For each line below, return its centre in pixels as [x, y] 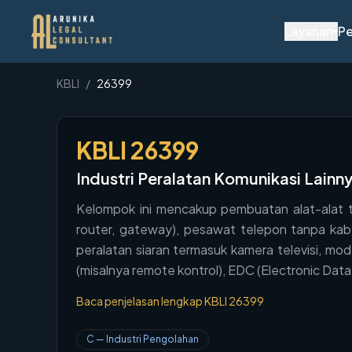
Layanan [309, 31]
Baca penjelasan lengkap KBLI [152, 301]
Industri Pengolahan [152, 339]
